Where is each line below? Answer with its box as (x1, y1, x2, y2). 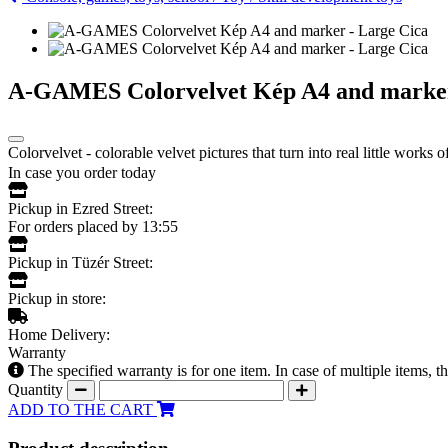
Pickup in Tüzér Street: (8, 253, 153, 271)
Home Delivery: (8, 325, 110, 343)
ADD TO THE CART (8, 400, 157, 418)
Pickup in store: (8, 289, 106, 307)
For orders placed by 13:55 (8, 217, 178, 235)
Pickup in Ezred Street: (8, 199, 153, 217)
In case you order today (8, 163, 156, 181)
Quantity (8, 380, 67, 398)
